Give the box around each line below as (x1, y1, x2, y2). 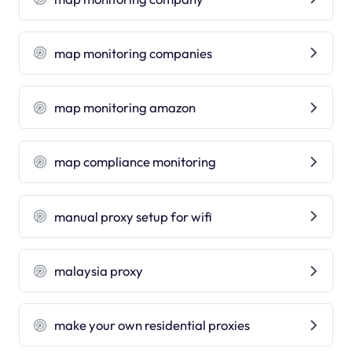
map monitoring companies (54, 44, 213, 61)
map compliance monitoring (54, 153, 217, 170)
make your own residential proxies (54, 317, 251, 334)
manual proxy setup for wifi (54, 207, 213, 225)
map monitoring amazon (54, 99, 196, 116)
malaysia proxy (54, 262, 144, 280)
